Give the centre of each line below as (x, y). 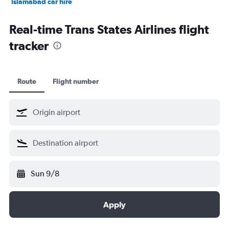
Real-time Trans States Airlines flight (109, 29)
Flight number (76, 81)
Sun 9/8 (45, 173)
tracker (29, 45)
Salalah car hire (37, 16)
